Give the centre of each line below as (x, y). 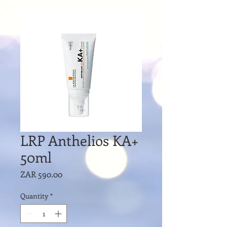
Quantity (34, 196)
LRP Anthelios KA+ (80, 140)
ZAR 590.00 (41, 174)
